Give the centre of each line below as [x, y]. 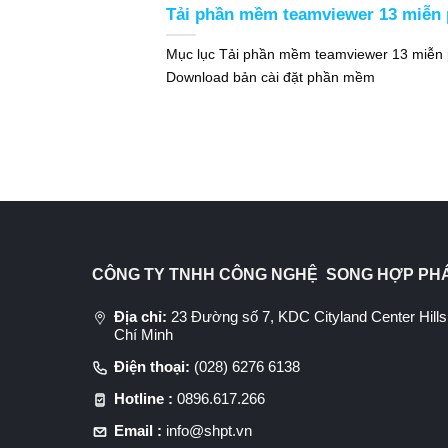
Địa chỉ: [140, 316]
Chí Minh [143, 334]
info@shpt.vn [208, 430]
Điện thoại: [151, 366]
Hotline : [143, 398]
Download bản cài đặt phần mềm [271, 77]
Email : [137, 430]
